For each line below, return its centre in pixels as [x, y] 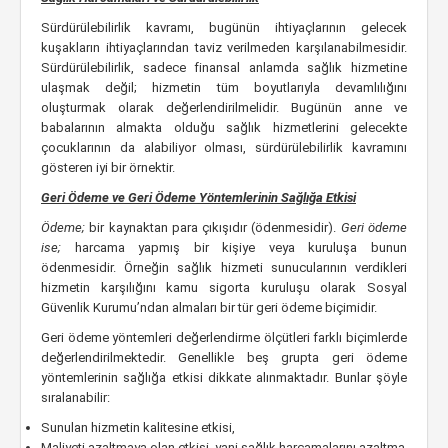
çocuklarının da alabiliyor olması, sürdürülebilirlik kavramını [224, 147]
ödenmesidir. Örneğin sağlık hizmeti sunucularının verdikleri [224, 267]
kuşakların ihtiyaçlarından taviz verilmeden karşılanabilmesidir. [224, 47]
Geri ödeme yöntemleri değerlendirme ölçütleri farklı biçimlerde [224, 337]
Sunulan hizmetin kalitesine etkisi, [138, 427]
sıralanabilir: [75, 397]
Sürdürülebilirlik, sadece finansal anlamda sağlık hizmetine [224, 67]
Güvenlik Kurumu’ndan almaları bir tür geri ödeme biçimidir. [209, 307]
